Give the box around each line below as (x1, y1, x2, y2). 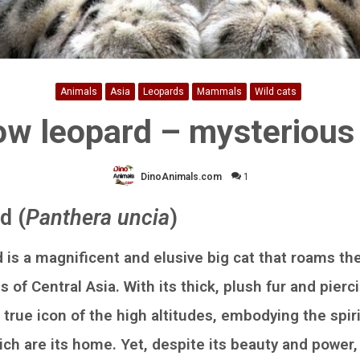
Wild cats (255, 85, 297, 97)
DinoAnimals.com (140, 170, 222, 182)
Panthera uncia (26, 204, 170, 231)
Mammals (197, 85, 242, 97)
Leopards (143, 85, 184, 97)
